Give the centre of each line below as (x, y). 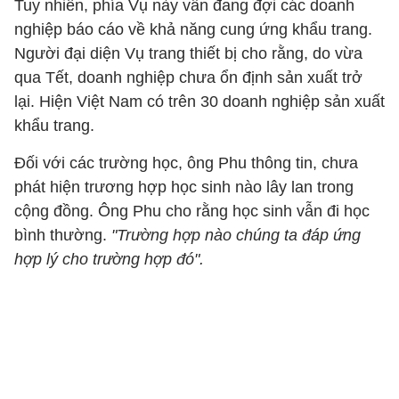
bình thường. (61, 235)
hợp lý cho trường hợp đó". (109, 259)
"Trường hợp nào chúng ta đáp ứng (234, 235)
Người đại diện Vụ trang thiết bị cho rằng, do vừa (188, 53)
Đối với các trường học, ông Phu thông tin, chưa (186, 163)
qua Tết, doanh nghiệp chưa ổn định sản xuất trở (188, 77)
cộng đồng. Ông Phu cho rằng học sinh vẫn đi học (192, 211)
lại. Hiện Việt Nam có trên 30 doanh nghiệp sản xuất (199, 102)
